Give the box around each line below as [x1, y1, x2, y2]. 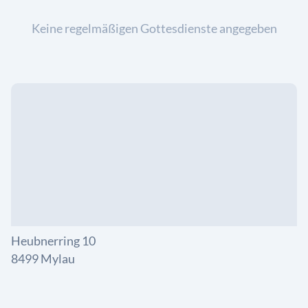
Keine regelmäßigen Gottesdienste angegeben [31, 21, 277, 36]
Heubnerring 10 [11, 233, 96, 248]
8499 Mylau [11, 251, 75, 266]
